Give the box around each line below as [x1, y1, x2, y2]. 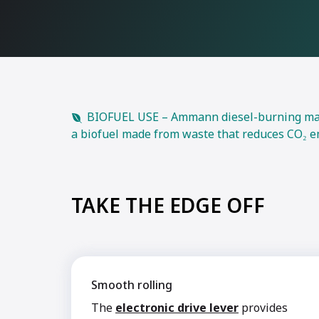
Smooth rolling [91, 277, 172, 293]
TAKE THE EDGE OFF [71, 192, 265, 219]
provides [239, 300, 288, 315]
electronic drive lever [115, 300, 239, 315]
